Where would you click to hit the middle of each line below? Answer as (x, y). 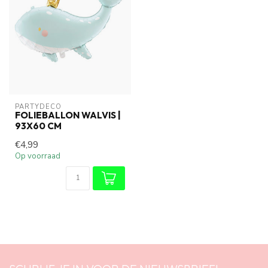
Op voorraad (38, 156)
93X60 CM (38, 126)
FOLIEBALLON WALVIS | (68, 115)
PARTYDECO (38, 106)
